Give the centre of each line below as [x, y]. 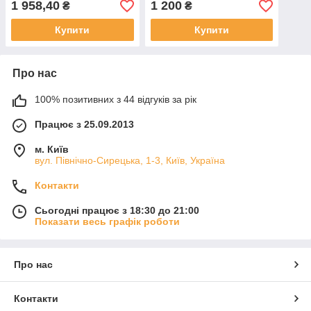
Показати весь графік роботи [107, 222]
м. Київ [52, 150]
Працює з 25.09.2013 [84, 125]
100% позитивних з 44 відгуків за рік [116, 100]
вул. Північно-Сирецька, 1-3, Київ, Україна [130, 161]
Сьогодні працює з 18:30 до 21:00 [117, 211]
